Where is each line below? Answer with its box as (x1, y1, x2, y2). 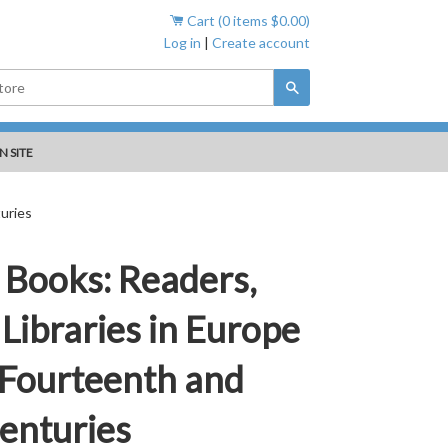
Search (297, 78, 341, 96)
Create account (211, 34, 310, 52)
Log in (163, 34, 201, 52)
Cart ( (183, 12, 222, 30)
